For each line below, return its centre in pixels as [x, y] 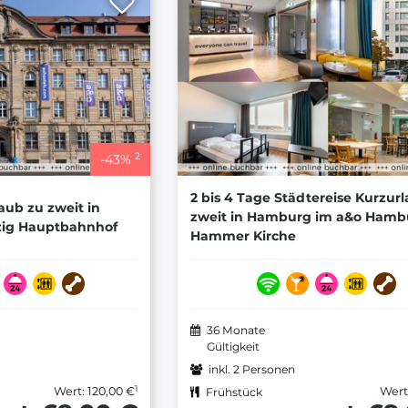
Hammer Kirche [243, 236]
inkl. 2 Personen [251, 370]
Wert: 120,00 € [94, 392]
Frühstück [234, 393]
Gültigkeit [233, 347]
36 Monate [235, 331]
